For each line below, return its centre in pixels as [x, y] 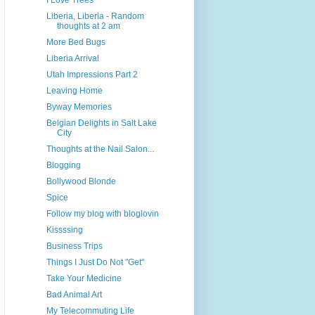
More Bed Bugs [76, 43]
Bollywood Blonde [81, 182]
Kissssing [64, 230]
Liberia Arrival [72, 59]
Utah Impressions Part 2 [92, 75]
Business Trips [74, 246]
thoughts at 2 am [88, 26]
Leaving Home [74, 91]
